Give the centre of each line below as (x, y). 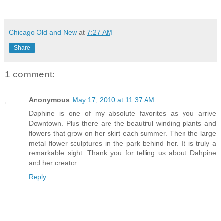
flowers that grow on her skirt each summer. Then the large (122, 133)
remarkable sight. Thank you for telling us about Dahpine (122, 153)
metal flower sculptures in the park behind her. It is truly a (122, 143)
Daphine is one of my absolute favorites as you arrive (122, 114)
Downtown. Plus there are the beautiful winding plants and (122, 124)
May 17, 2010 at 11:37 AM (113, 100)
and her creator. (54, 163)
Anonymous (49, 100)
